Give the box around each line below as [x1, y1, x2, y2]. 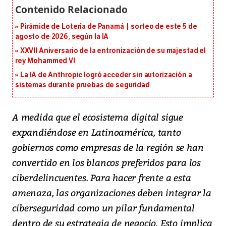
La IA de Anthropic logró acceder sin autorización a [20, 70, 192, 79]
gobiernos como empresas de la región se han [12, 140, 204, 153]
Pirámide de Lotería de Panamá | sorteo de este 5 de [20, 22, 197, 31]
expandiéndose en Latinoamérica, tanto [12, 125, 181, 138]
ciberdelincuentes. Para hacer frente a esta [12, 171, 191, 184]
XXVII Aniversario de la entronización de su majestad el [20, 46, 206, 55]
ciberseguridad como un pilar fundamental [12, 201, 195, 214]
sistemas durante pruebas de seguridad [15, 80, 150, 89]
